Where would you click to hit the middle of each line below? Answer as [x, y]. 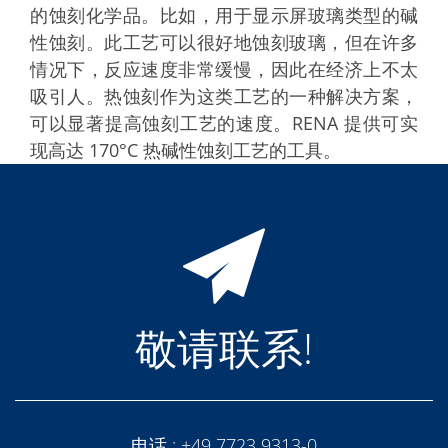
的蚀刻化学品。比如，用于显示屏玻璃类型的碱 [224, 14]
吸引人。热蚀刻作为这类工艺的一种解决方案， [224, 95]
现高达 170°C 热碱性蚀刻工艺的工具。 [185, 149]
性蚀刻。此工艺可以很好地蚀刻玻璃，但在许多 [224, 41]
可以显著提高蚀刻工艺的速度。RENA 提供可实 [224, 122]
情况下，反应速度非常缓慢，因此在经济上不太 [224, 68]
